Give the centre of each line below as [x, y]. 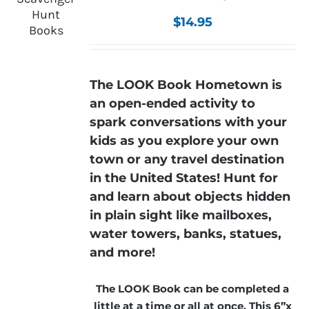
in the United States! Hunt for [184, 178]
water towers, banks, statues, [186, 234]
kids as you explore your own [185, 141]
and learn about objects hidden [190, 197]
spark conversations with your [189, 122]
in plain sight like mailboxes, [181, 215]
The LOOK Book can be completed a [193, 288]
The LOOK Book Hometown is [186, 85]
